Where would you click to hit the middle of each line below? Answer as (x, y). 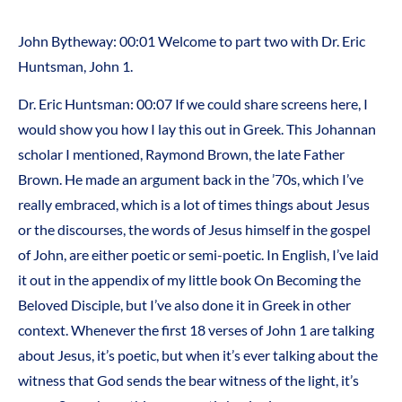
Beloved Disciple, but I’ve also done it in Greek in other (184, 305)
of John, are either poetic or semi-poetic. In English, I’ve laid (198, 255)
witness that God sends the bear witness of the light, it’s (188, 380)
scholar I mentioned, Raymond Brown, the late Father (181, 154)
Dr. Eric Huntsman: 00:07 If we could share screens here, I (193, 104)
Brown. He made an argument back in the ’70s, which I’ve (191, 179)
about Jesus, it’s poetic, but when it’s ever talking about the (198, 355)
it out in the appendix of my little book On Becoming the (189, 280)
